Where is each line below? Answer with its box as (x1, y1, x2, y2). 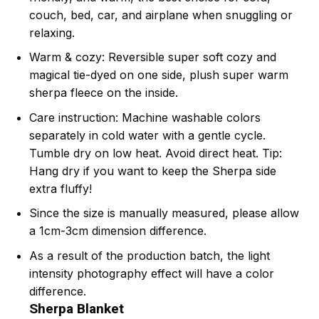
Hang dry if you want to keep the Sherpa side (28, 163, 276, 178)
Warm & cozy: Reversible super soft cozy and (28, 50, 276, 65)
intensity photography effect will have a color (28, 266, 274, 281)
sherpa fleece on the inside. (28, 85, 178, 100)
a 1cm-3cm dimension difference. (28, 224, 206, 239)
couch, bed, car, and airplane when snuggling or (28, 7, 293, 22)
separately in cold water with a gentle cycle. (28, 127, 266, 142)
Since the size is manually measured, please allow (28, 206, 299, 221)
